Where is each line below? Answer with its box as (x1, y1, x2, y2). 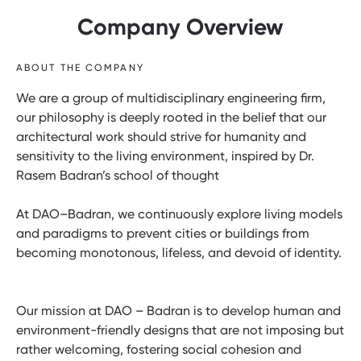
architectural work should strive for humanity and (16, 128, 306, 144)
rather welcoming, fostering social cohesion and (16, 341, 301, 357)
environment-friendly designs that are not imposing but (16, 322, 344, 338)
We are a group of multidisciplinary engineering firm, (16, 89, 326, 106)
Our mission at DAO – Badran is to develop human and (16, 302, 341, 318)
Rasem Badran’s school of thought (16, 167, 219, 183)
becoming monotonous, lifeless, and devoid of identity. (16, 244, 342, 260)
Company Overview (77, 13, 284, 40)
